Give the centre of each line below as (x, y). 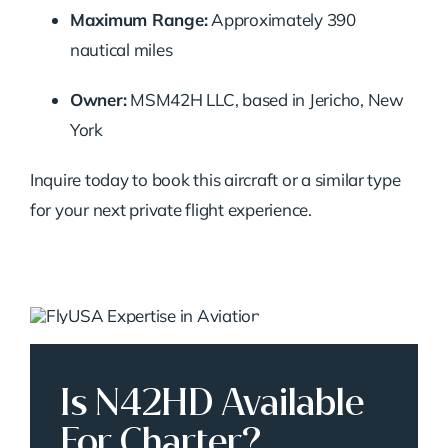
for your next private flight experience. (170, 210)
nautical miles (121, 50)
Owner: (98, 100)
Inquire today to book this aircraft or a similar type (215, 180)
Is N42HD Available (212, 402)
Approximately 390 (281, 20)
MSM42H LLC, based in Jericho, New (265, 100)
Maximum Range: (138, 20)
